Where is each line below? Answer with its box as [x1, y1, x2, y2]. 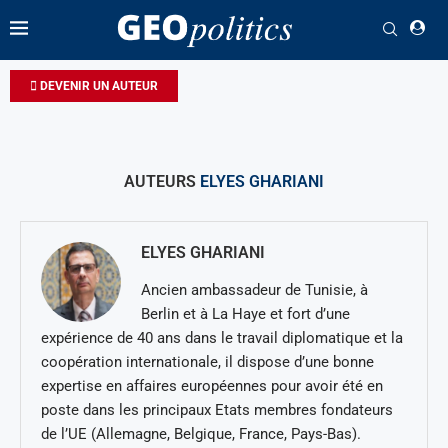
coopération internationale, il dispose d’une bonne [41, 352, 374, 371]
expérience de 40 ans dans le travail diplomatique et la [41, 328, 403, 347]
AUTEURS [124, 171, 200, 191]
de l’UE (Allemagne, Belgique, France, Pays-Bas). [41, 424, 361, 443]
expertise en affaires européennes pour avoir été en [41, 376, 383, 395]
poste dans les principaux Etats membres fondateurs [41, 400, 393, 419]
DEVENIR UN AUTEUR [37, 78, 158, 93]
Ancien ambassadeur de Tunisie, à [141, 280, 368, 299]
